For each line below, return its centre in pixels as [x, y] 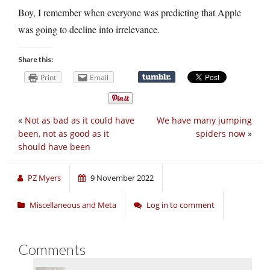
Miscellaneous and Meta [73, 205]
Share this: [36, 59]
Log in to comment [181, 205]
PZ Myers [44, 178]
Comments [52, 250]
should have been [54, 147]
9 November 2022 [122, 178]
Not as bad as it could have [80, 121]
